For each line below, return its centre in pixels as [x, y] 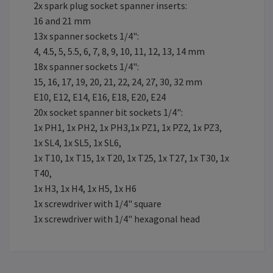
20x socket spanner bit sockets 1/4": [108, 112]
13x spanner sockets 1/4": [86, 36]
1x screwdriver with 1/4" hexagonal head [117, 218]
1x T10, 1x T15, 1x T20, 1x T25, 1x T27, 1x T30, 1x [131, 158]
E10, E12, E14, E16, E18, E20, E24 [100, 97]
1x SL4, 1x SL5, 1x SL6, [77, 142]
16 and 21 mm [62, 20]
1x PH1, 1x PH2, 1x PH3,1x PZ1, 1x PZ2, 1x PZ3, [128, 127]
